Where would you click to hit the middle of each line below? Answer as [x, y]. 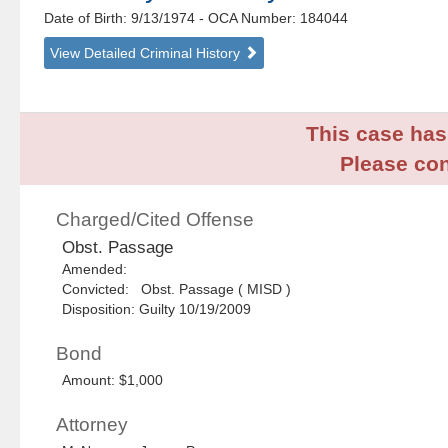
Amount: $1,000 [113, 380]
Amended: [99, 269]
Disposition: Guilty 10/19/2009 [157, 309]
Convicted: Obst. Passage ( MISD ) [177, 289]
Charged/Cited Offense [155, 220]
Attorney [92, 425]
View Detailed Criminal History [147, 53]
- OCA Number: [248, 18]
